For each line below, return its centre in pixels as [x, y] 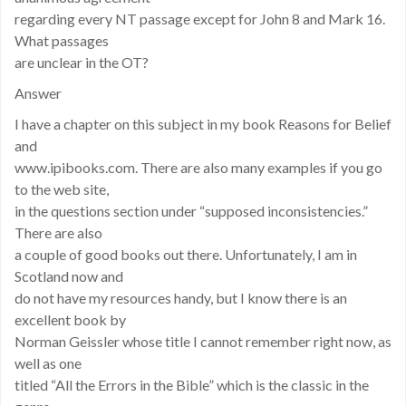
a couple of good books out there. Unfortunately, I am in [186, 254]
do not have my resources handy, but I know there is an [181, 298]
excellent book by [70, 319]
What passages [62, 40]
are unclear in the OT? [82, 62]
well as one [48, 363]
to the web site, [62, 189]
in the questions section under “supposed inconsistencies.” [191, 211]
